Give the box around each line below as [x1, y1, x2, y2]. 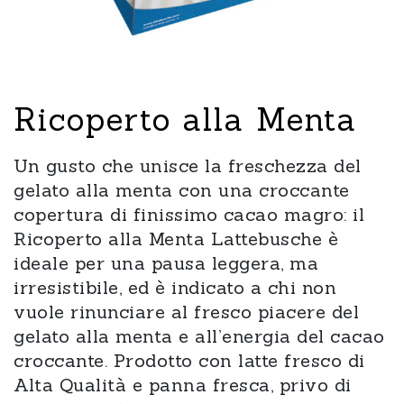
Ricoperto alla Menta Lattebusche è [14, 227, 338, 250]
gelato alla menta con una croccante [14, 179, 350, 201]
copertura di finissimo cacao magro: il [14, 203, 364, 225]
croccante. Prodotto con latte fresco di [14, 349, 365, 372]
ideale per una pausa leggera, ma [14, 252, 318, 274]
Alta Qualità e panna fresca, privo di [14, 373, 352, 396]
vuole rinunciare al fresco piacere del [14, 300, 359, 323]
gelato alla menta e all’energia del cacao [14, 325, 385, 347]
